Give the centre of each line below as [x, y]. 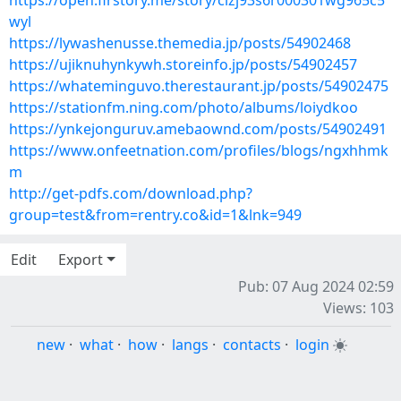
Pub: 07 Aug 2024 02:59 [316, 286]
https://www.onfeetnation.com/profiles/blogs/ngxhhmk [199, 150]
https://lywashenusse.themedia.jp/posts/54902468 [180, 43]
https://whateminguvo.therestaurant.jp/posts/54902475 [199, 86]
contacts [252, 345]
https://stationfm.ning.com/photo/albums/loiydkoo [183, 107]
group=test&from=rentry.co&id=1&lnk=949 [155, 215]
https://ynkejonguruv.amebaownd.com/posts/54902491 [198, 129]
